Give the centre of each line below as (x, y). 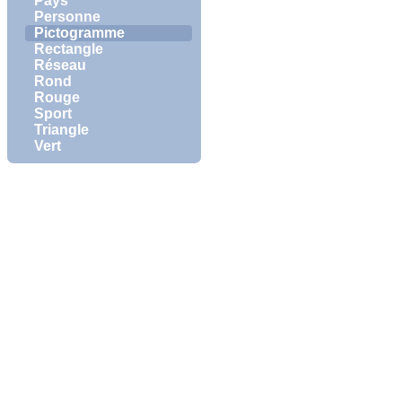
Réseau (60, 66)
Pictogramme (79, 33)
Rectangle (69, 49)
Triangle (61, 130)
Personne (67, 17)
